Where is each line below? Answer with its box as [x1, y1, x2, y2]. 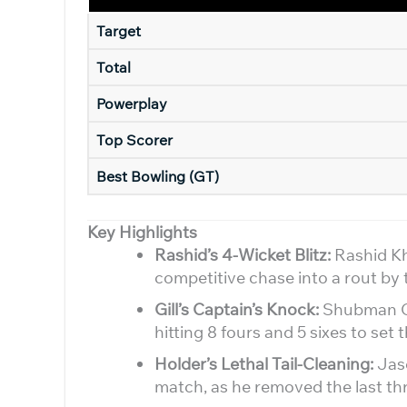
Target [96, 22, 141, 40]
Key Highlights [87, 222, 197, 243]
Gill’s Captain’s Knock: [154, 299, 319, 320]
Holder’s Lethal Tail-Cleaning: [154, 353, 373, 374]
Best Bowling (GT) [96, 167, 219, 185]
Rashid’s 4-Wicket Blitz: [154, 244, 331, 265]
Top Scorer [96, 131, 173, 149]
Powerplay [96, 94, 167, 113]
